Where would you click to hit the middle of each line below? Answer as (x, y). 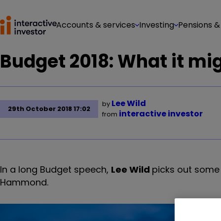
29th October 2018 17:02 (49, 109)
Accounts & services (96, 25)
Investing (157, 25)
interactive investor (161, 114)
